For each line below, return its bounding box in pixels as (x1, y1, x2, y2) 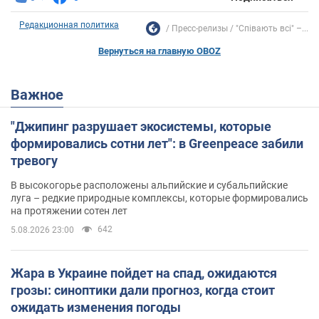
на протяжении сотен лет (11, 204, 127, 216)
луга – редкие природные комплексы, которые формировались (11, 192, 308, 204)
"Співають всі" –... (236, 23, 308, 33)
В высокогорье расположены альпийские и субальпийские (11, 179, 288, 191)
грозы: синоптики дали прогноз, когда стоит (11, 282, 275, 298)
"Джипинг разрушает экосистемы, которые (11, 118, 271, 134)
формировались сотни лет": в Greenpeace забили (11, 135, 303, 151)
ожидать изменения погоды (11, 299, 181, 315)
